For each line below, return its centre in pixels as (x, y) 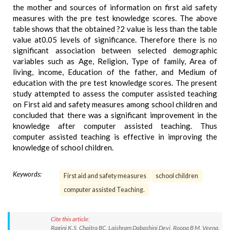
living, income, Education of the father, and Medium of (115, 72)
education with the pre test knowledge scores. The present (115, 83)
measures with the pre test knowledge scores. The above (115, 18)
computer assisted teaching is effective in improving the (115, 137)
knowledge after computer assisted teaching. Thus (115, 126)
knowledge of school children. (63, 147)
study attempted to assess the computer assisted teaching (115, 93)
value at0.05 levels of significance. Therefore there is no (115, 40)
